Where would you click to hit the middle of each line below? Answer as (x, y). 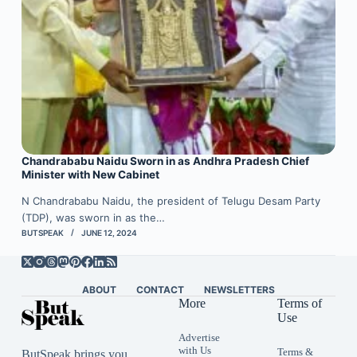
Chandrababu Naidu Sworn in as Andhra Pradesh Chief (165, 161)
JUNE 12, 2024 (109, 233)
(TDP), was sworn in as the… (93, 218)
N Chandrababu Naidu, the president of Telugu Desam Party (171, 201)
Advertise (199, 338)
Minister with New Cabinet (90, 175)
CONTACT (160, 290)
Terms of (299, 304)
